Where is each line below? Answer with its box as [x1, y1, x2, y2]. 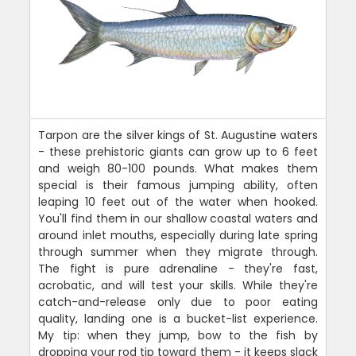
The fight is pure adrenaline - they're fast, [38, 261, 318, 277]
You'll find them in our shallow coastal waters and [38, 211, 318, 227]
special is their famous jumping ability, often [38, 177, 318, 194]
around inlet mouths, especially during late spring [38, 227, 318, 244]
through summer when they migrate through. [38, 244, 318, 261]
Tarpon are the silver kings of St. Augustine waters [38, 127, 318, 144]
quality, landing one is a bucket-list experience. [38, 311, 318, 327]
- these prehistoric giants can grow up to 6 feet [38, 144, 318, 161]
